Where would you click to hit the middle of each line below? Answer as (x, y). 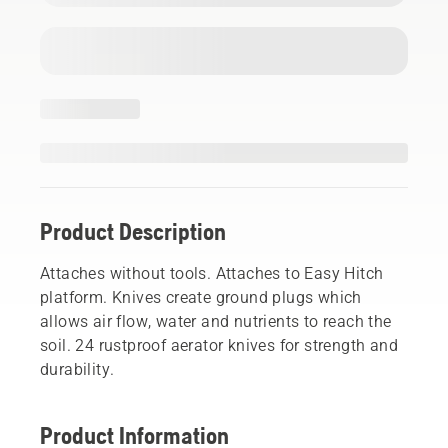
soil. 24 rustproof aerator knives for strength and (219, 345)
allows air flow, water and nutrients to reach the (216, 321)
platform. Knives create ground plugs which (201, 297)
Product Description (133, 231)
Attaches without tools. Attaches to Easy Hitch (212, 273)
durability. (77, 369)
